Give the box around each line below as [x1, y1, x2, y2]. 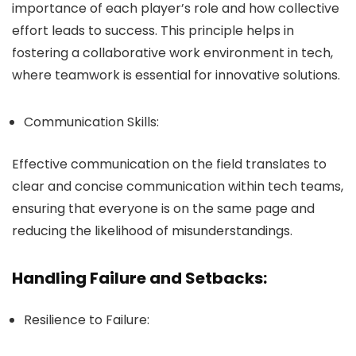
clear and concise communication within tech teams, [12, 177, 343, 195]
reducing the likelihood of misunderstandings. [12, 222, 292, 240]
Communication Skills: [24, 113, 159, 131]
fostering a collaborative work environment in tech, [12, 44, 333, 62]
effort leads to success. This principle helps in [12, 21, 294, 40]
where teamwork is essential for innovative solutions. [12, 66, 340, 84]
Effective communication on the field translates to [12, 155, 327, 173]
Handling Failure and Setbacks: [12, 267, 267, 289]
